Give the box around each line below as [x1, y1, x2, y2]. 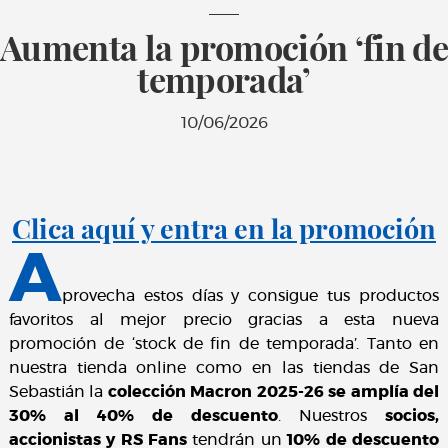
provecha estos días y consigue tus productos [61, 288, 440, 305]
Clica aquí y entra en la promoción [11, 209, 436, 246]
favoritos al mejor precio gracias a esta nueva [8, 312, 440, 329]
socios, [385, 408, 440, 425]
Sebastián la [8, 384, 108, 401]
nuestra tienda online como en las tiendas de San [8, 360, 440, 377]
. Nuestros [278, 408, 386, 425]
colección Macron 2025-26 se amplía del [107, 384, 440, 401]
